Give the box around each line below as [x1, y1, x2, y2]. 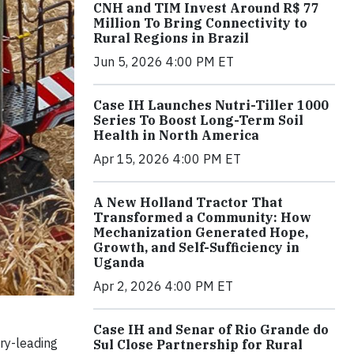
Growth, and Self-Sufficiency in [93, 239, 299, 256]
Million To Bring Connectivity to [93, 15, 307, 32]
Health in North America [93, 127, 259, 144]
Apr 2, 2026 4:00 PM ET [93, 278, 233, 295]
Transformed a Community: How [93, 209, 311, 226]
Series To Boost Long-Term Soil [93, 112, 303, 129]
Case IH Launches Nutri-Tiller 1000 [93, 97, 329, 114]
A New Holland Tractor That [93, 194, 283, 211]
